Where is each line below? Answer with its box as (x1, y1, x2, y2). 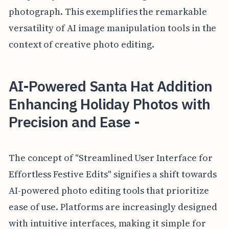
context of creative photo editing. (8, 38, 155, 51)
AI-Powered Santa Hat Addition (8, 77, 213, 96)
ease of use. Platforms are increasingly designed (8, 200, 217, 213)
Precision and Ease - (8, 112, 140, 132)
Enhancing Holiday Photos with (8, 95, 211, 114)
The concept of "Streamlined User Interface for (8, 151, 213, 164)
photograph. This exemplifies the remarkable (8, 5, 207, 18)
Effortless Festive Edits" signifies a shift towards (8, 167, 217, 180)
